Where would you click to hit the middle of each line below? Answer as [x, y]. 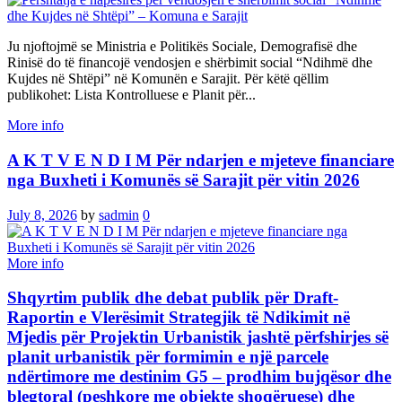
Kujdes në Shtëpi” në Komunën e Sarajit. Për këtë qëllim [168, 79]
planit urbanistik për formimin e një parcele [168, 357]
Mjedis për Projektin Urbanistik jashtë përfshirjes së [198, 337]
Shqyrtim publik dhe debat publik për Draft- [173, 298]
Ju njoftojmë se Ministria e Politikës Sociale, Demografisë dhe [182, 47]
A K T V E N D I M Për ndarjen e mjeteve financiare [201, 161]
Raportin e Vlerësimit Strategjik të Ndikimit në [179, 318]
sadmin [119, 214]
